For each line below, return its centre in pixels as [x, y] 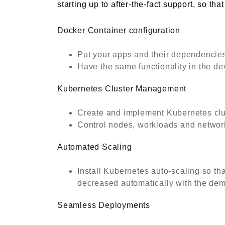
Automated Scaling [95, 147]
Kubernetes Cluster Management [122, 89]
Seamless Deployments [104, 205]
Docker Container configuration [119, 31]
